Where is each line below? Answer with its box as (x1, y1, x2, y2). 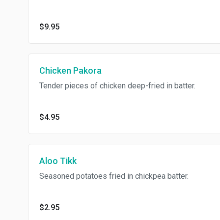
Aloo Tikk (39, 156, 77, 166)
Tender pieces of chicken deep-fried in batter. (39, 81, 195, 90)
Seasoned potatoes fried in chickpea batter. (39, 171, 189, 181)
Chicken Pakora (39, 65, 102, 76)
